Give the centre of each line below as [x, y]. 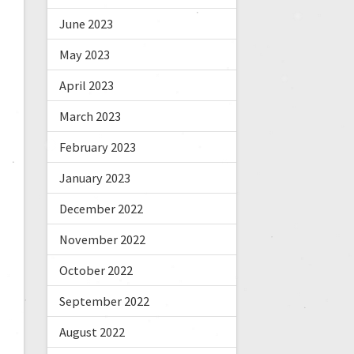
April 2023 [86, 86]
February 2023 [97, 147]
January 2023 [94, 178]
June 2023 [86, 24]
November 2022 [102, 240]
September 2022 [104, 301]
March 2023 [90, 117]
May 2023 [84, 55]
